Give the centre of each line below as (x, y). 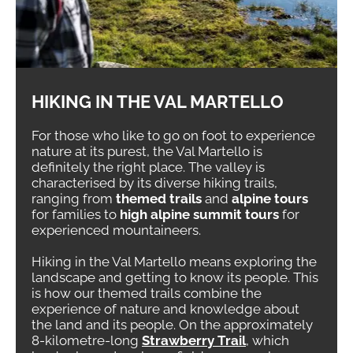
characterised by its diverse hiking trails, (154, 183)
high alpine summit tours (199, 214)
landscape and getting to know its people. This (175, 277)
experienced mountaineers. (116, 230)
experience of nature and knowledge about (165, 309)
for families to (76, 214)
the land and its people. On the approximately (172, 325)
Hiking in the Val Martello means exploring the (174, 262)
